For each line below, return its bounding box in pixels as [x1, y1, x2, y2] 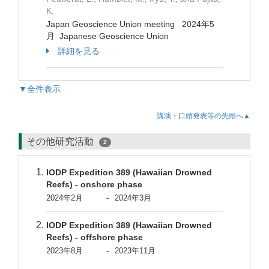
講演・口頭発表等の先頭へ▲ [157, 112, 250, 120]
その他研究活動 [26, 136, 96, 147]
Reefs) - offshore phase [46, 232, 143, 242]
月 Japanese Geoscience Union [46, 31, 169, 41]
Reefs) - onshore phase [46, 180, 142, 189]
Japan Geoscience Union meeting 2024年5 [46, 19, 214, 29]
